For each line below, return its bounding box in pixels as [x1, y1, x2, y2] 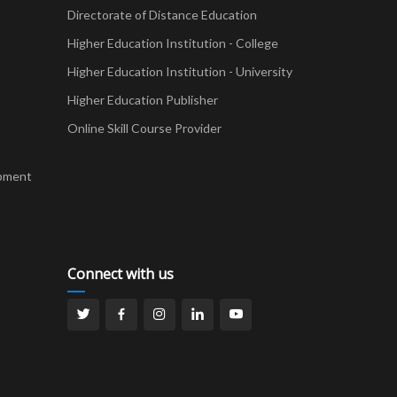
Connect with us [67, 263, 174, 284]
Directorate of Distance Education [67, 6, 257, 22]
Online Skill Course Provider [67, 120, 222, 136]
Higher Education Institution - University [67, 63, 292, 79]
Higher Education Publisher [67, 91, 218, 107]
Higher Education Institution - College [67, 35, 278, 51]
